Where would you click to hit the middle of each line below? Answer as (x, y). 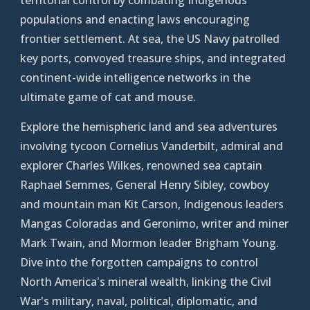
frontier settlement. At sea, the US (112, 38)
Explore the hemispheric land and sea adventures (149, 126)
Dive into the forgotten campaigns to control (139, 262)
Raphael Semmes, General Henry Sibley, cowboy (145, 184)
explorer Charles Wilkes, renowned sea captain (142, 165)
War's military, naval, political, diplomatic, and (139, 301)
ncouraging (220, 19)
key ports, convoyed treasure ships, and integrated (153, 58)
